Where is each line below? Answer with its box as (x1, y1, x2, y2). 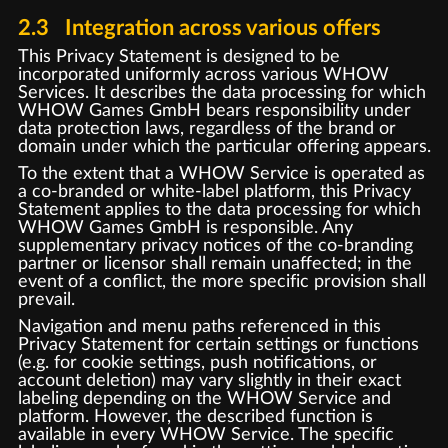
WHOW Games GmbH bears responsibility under (17, 101, 411, 120)
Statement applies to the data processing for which (17, 199, 421, 219)
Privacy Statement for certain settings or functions (17, 334, 419, 354)
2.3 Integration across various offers (17, 17, 381, 40)
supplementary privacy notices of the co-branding (17, 235, 413, 255)
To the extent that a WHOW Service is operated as (17, 163, 425, 183)
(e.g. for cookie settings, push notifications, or (17, 352, 377, 372)
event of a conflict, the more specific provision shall (17, 271, 426, 291)
